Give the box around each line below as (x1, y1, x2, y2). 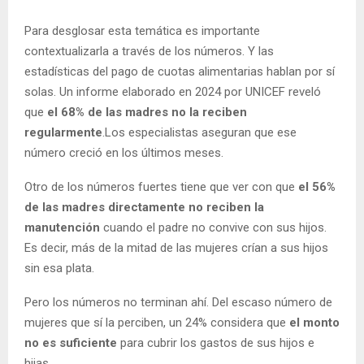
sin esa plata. (24, 260, 94, 275)
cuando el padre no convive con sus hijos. (103, 219, 327, 235)
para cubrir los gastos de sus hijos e (120, 335, 314, 350)
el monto (289, 314, 340, 330)
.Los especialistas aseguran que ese (102, 124, 297, 140)
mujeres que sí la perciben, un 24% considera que (24, 314, 289, 330)
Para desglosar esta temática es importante (24, 23, 260, 38)
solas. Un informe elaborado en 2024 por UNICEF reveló (24, 84, 321, 99)
